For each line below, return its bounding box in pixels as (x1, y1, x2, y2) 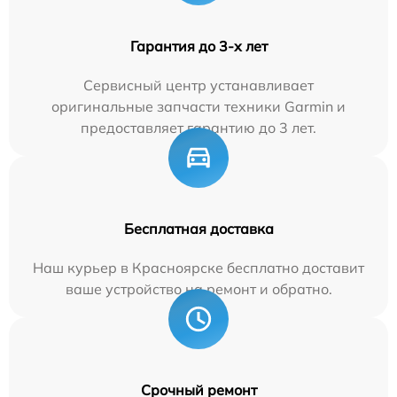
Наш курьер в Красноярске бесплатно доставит (33, 259, 364, 276)
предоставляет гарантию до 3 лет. (81, 119, 316, 136)
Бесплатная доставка (123, 220, 274, 237)
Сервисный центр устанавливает (83, 76, 314, 94)
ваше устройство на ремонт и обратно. (65, 280, 332, 298)
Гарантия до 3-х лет (129, 37, 268, 55)
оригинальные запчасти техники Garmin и (51, 97, 346, 115)
